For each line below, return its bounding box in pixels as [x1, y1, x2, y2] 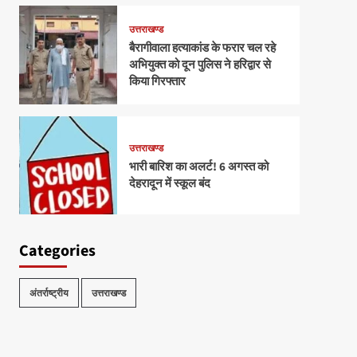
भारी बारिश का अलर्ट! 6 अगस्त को [128, 158, 269, 175]
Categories [18, 240, 96, 263]
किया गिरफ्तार [128, 73, 186, 91]
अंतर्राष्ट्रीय [29, 287, 69, 300]
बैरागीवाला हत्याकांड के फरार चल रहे [128, 40, 276, 57]
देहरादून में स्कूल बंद [128, 175, 210, 192]
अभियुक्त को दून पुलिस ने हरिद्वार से [128, 57, 271, 74]
